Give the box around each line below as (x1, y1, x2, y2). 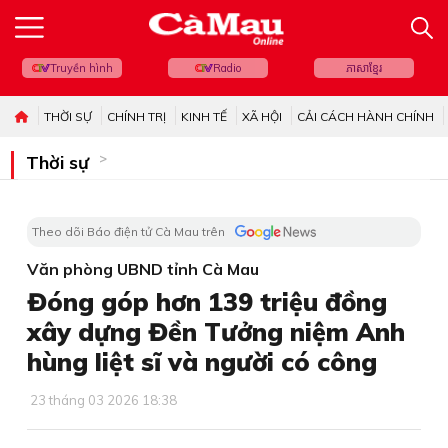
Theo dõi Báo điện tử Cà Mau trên (32, 224, 225, 239)
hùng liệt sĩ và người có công (27, 346, 377, 377)
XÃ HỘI (242, 109, 282, 124)
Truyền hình (49, 61, 113, 75)
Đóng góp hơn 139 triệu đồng (27, 286, 387, 317)
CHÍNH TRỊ (107, 109, 166, 124)
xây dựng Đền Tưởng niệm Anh (27, 316, 405, 347)
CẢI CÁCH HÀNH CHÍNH (297, 109, 434, 124)
